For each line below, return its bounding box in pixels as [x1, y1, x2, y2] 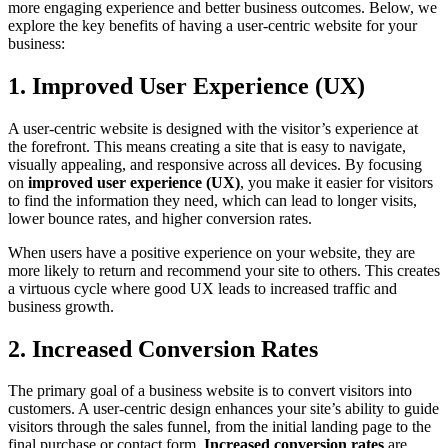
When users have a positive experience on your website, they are [8, 243, 415, 261]
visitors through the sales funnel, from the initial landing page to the [8, 418, 431, 436]
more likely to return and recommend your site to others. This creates [8, 261, 440, 279]
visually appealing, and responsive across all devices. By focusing [8, 155, 422, 173]
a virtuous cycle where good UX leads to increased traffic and [8, 279, 397, 297]
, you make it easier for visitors [240, 173, 433, 191]
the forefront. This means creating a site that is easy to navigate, [8, 137, 406, 155]
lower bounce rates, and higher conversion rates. [8, 209, 312, 227]
